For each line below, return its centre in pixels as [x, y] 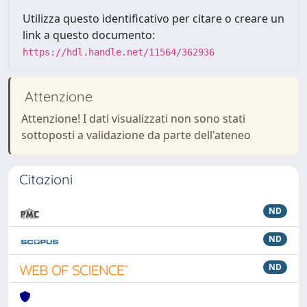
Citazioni [46, 179]
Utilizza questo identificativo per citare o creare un [153, 19]
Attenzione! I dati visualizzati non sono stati [133, 119]
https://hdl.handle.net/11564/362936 [119, 52]
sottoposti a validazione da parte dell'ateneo [136, 135]
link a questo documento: [89, 35]
